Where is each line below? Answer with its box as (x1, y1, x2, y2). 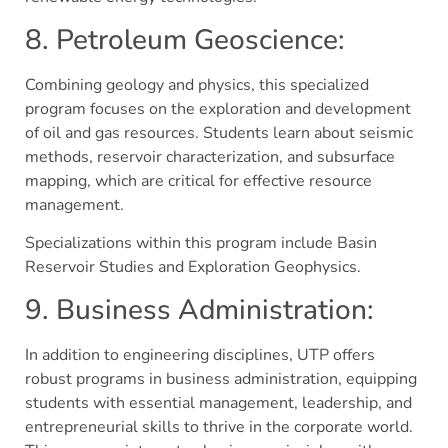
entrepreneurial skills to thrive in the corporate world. (25, 415, 413, 438)
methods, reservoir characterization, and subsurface (25, 145, 395, 168)
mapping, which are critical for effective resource (25, 169, 372, 192)
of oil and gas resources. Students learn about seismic (25, 121, 413, 144)
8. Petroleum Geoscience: (25, 20, 345, 59)
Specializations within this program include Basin (25, 232, 377, 255)
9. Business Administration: (25, 290, 374, 329)
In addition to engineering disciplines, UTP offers (25, 343, 375, 366)
